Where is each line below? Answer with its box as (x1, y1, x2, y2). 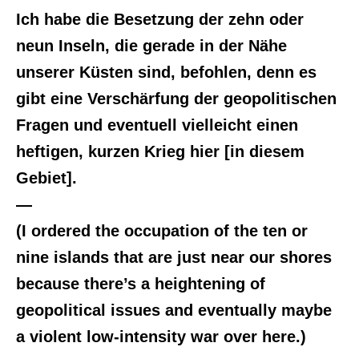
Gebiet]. (16, 169, 77, 187)
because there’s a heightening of (16, 275, 265, 292)
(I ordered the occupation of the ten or (16, 222, 308, 240)
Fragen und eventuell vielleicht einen (16, 116, 298, 134)
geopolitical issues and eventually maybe (16, 301, 332, 319)
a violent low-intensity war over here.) (16, 328, 306, 345)
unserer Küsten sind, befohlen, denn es (16, 63, 317, 81)
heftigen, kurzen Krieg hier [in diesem (16, 143, 305, 160)
